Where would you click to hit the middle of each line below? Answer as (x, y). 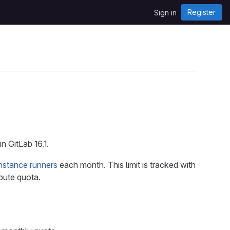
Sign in (165, 13)
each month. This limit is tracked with (127, 165)
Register (202, 12)
